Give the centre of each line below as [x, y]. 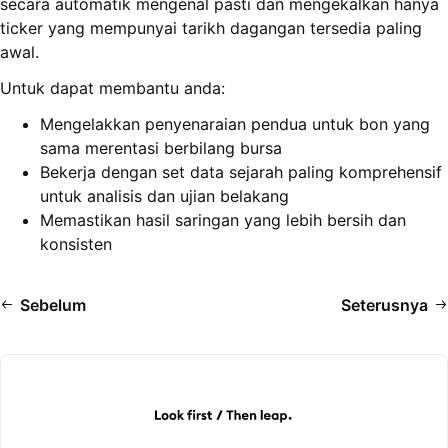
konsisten [76, 244]
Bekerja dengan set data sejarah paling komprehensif [241, 172]
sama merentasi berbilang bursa [161, 148]
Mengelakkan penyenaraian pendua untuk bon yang [235, 124]
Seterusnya [384, 305]
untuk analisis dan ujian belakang [164, 196]
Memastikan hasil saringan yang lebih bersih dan [223, 220]
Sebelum [53, 305]
